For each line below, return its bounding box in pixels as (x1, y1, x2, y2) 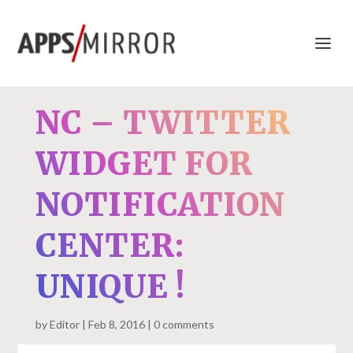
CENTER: (35, 226, 184, 266)
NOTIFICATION (35, 185, 285, 225)
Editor (49, 318, 80, 331)
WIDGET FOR (35, 144, 253, 184)
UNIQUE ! (35, 267, 185, 307)
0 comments (153, 318, 214, 331)
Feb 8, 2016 (87, 318, 145, 331)
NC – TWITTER (35, 103, 291, 143)
